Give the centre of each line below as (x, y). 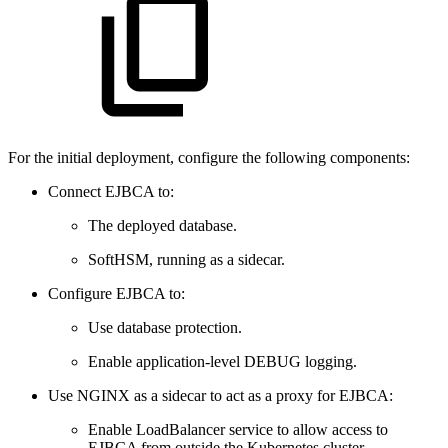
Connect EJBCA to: (111, 191)
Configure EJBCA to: (116, 293)
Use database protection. (165, 327)
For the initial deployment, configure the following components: (209, 157)
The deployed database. (162, 225)
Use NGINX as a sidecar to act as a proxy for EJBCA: (220, 395)
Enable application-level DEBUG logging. (222, 361)
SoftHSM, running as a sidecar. (186, 259)
